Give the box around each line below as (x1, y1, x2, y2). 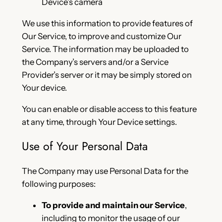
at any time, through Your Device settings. (21, 116, 177, 127)
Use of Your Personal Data (21, 137, 148, 155)
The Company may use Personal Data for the (21, 166, 188, 176)
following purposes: (21, 179, 96, 189)
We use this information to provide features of (21, 18, 193, 28)
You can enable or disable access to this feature (21, 104, 197, 114)
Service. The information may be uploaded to (21, 44, 189, 54)
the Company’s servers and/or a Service (21, 56, 168, 67)
